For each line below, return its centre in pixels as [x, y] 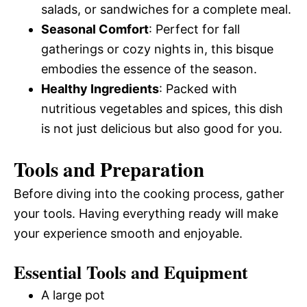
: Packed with [198, 89]
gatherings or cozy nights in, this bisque [157, 49]
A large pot [73, 295]
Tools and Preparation [109, 169]
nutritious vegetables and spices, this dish [162, 109]
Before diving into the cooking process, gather [149, 194]
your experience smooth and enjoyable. [128, 233]
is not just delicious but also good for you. [162, 128]
